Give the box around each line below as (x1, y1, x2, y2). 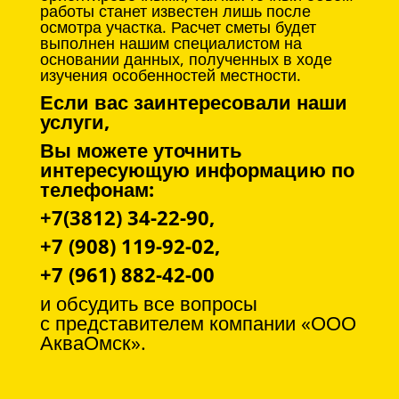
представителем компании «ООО (54, 309, 356, 337)
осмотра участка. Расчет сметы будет (39, 16, 316, 38)
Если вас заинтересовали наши (39, 88, 347, 116)
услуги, (39, 108, 110, 135)
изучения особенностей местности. (39, 64, 301, 86)
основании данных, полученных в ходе (39, 48, 332, 70)
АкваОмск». (39, 329, 146, 356)
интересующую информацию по (39, 156, 354, 183)
